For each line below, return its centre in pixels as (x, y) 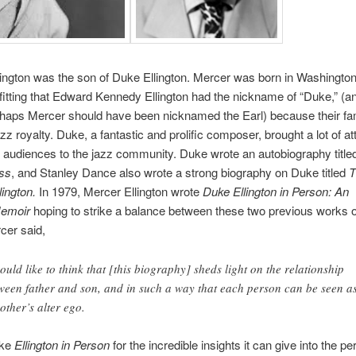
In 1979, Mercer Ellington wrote (120, 192)
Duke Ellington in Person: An (275, 192)
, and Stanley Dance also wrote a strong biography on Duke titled (180, 172)
